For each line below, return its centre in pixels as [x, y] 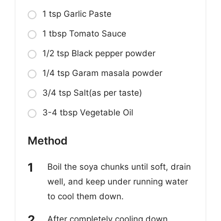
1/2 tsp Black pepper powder [99, 53]
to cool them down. [86, 196]
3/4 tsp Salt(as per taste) [92, 92]
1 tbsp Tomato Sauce [84, 33]
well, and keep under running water [118, 181]
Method [48, 140]
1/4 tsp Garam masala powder [102, 73]
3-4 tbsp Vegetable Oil [88, 112]
